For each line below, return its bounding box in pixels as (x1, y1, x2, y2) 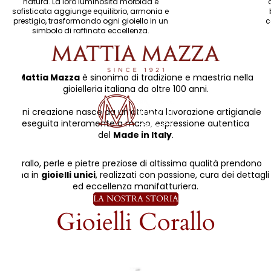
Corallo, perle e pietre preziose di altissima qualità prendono (9, 157, 262, 170)
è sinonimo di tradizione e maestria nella (80, 71, 253, 84)
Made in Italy (113, 129, 172, 142)
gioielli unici (41, 169, 96, 181)
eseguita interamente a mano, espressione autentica (22, 117, 249, 130)
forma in (2, 169, 41, 181)
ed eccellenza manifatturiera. (73, 180, 198, 193)
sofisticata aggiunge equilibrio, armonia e (12, 5, 169, 16)
